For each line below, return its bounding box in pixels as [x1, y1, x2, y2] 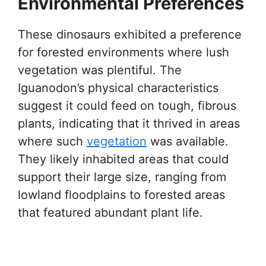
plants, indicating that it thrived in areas [18, 116, 240, 131]
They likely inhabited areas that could [18, 152, 229, 167]
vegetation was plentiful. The [18, 63, 182, 78]
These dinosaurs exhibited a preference [18, 27, 242, 42]
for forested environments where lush [18, 45, 229, 60]
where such [18, 134, 87, 149]
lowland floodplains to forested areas [18, 188, 225, 202]
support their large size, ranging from [18, 170, 226, 185]
